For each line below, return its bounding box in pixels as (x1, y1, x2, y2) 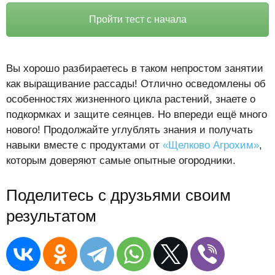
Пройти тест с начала (88, 14, 187, 25)
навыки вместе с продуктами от (6, 139, 163, 151)
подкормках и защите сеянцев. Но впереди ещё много (6, 108, 267, 120)
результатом (6, 206, 96, 225)
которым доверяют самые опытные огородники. (6, 154, 236, 166)
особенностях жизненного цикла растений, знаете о (6, 93, 255, 105)
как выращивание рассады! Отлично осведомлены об (6, 77, 266, 90)
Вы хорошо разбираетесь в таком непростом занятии (6, 62, 263, 74)
